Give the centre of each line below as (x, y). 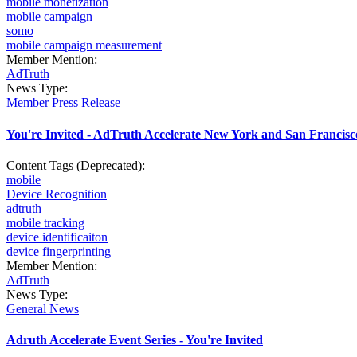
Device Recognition (57, 194)
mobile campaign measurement (84, 45)
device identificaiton (57, 237)
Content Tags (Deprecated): (77, 165)
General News (43, 308)
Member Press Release (63, 103)
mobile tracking (45, 222)
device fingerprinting (59, 251)
